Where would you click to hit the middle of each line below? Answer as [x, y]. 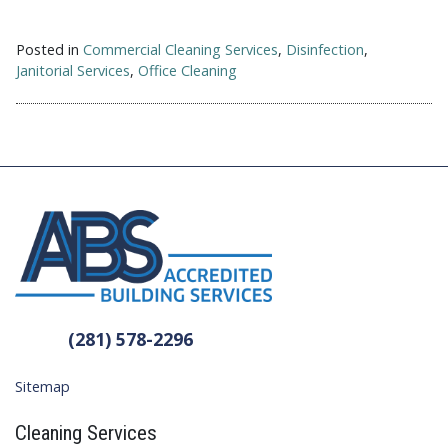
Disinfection [325, 50]
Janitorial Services [73, 71]
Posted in [49, 50]
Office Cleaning [187, 71]
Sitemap [42, 387]
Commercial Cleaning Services [180, 50]
